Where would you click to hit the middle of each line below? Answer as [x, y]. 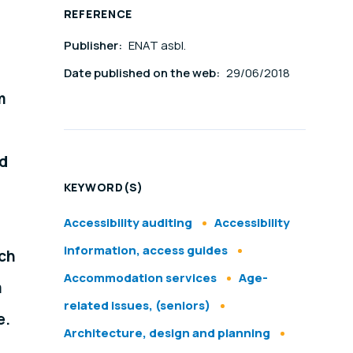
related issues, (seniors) [137, 306]
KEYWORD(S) [103, 188]
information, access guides [145, 251]
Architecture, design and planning [167, 333]
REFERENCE [98, 14]
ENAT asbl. [157, 46]
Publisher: [94, 46]
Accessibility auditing [128, 223]
